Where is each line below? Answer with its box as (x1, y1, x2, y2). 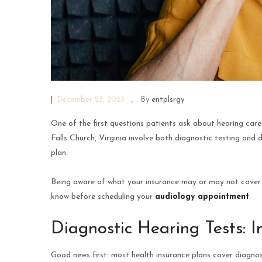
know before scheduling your (51, 192, 155, 202)
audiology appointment (155, 192, 249, 202)
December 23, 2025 (57, 96, 125, 104)
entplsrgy (151, 96, 184, 104)
